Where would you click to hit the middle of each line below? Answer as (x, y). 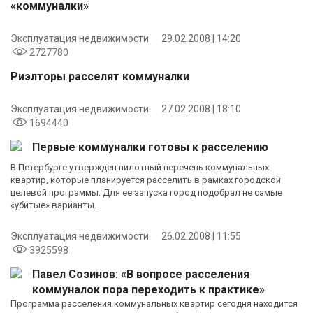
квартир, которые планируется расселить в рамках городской (146, 180)
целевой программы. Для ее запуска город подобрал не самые (146, 192)
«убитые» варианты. (53, 205)
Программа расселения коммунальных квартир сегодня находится (154, 303)
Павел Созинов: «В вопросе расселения (141, 274)
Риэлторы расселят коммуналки (100, 76)
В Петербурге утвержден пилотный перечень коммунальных (140, 167)
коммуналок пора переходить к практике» (148, 289)
